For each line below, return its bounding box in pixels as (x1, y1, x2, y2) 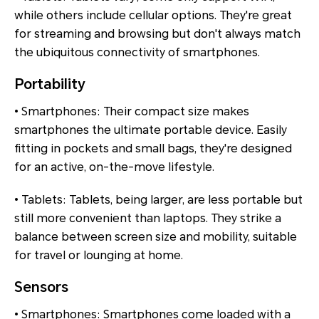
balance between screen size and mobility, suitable (14, 230, 297, 244)
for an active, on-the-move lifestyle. (14, 160, 214, 174)
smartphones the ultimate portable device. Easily (14, 123, 287, 137)
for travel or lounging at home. (14, 249, 183, 263)
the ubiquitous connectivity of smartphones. (14, 46, 260, 60)
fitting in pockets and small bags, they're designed (14, 142, 292, 156)
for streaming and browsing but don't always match (14, 27, 300, 41)
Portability (14, 75, 85, 93)
